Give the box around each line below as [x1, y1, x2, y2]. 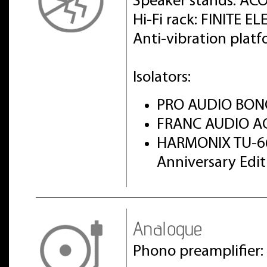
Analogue [133, 216, 202, 240]
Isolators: [133, 70, 191, 86]
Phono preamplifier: [133, 244, 263, 260]
